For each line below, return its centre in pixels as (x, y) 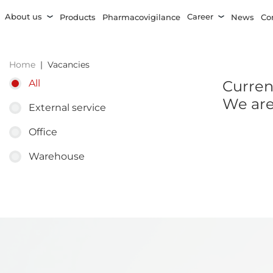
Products (78, 17)
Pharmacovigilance (141, 17)
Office (43, 132)
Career (200, 17)
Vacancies (69, 64)
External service (67, 108)
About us (23, 17)
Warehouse (57, 157)
